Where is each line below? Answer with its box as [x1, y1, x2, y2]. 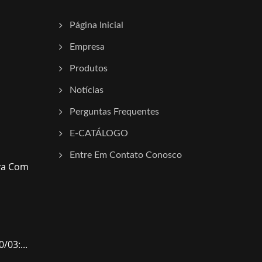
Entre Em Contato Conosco [70, 150, 182, 160]
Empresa [70, 42, 105, 51]
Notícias [70, 85, 104, 95]
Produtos [70, 64, 108, 73]
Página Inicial [70, 20, 123, 30]
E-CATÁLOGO [70, 129, 128, 138]
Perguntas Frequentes [70, 107, 159, 116]
